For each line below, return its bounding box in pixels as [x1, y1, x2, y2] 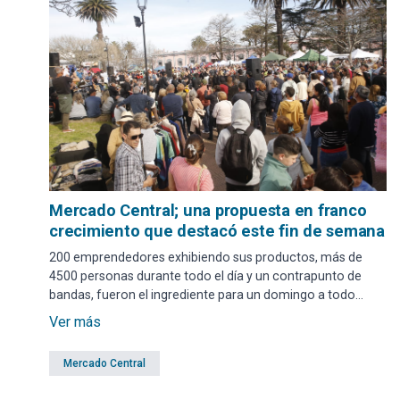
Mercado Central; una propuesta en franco [49, 201, 367, 220]
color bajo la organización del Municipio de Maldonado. [49, 306, 363, 321]
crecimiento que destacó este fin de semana [49, 221, 385, 240]
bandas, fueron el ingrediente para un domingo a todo [49, 287, 355, 302]
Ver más [49, 313, 101, 330]
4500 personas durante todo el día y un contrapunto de [49, 269, 362, 283]
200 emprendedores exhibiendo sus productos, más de [49, 250, 362, 264]
